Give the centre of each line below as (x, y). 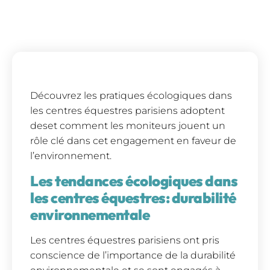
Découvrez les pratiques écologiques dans (131, 96)
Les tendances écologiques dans (134, 181)
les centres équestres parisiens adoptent (127, 111)
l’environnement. (71, 156)
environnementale (90, 214)
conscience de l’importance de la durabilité (133, 255)
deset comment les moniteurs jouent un (128, 126)
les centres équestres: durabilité (133, 197)
